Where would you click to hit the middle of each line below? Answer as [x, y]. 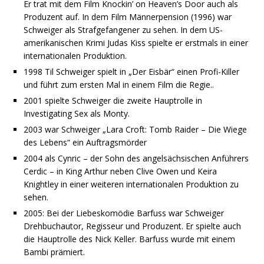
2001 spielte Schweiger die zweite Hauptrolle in [113, 101]
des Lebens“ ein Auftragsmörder [85, 143]
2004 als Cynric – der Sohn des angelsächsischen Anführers [136, 159]
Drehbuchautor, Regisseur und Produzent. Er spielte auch [132, 226]
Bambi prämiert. [54, 252]
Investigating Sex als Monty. [77, 114]
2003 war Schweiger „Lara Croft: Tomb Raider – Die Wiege [135, 130]
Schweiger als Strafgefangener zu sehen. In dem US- [123, 30]
